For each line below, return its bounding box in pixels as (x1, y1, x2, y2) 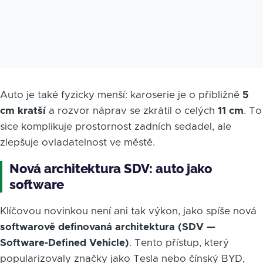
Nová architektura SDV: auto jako (9, 160, 212, 176)
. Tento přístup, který (129, 237, 229, 248)
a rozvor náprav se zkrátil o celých (46, 105, 218, 116)
